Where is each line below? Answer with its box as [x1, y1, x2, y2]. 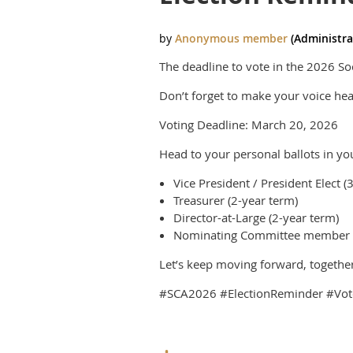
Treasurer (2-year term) [173, 192, 298, 208]
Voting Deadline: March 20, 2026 [159, 117, 338, 132]
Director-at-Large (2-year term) [173, 210, 339, 225]
